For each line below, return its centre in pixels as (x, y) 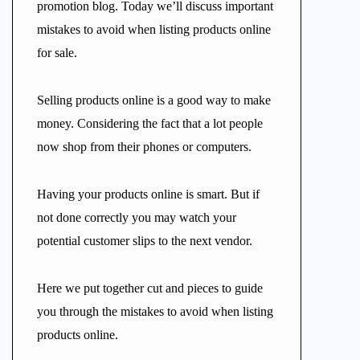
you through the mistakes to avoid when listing (155, 311)
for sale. (57, 53)
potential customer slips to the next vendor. (145, 241)
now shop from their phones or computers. (144, 147)
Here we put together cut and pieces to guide (150, 288)
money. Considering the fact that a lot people (150, 123)
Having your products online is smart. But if (148, 194)
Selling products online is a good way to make (154, 100)
